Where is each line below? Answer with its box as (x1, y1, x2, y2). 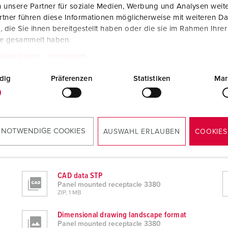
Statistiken (133, 75, 170, 82)
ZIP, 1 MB (57, 190, 81, 196)
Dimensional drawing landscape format (57, 211, 187, 219)
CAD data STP (57, 172, 103, 180)
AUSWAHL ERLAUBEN (103, 128, 181, 135)
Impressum (47, 52, 87, 60)
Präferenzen (50, 75, 93, 82)
